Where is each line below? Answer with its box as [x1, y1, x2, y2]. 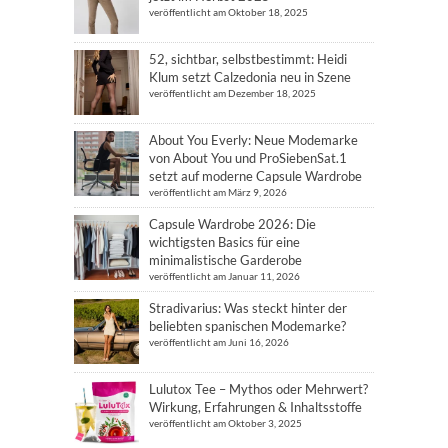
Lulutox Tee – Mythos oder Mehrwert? [149, 380, 368, 397]
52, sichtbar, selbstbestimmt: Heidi [149, 50, 347, 67]
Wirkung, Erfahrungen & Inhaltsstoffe [149, 398, 362, 415]
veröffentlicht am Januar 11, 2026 [149, 269, 300, 282]
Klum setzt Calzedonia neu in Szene [149, 68, 351, 85]
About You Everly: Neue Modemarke [149, 131, 358, 148]
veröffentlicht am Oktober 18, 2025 [149, 5, 308, 18]
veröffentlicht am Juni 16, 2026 [149, 335, 289, 348]
